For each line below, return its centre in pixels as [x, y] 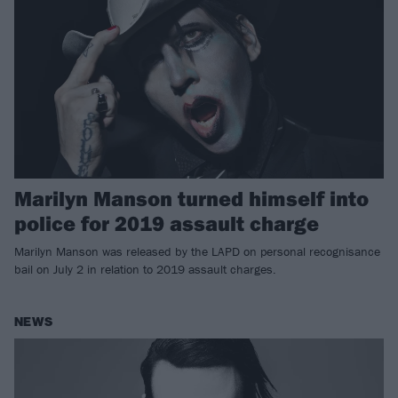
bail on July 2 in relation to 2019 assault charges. [145, 270]
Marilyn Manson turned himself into [191, 199]
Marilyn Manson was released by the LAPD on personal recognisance [197, 252]
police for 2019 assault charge [167, 223]
